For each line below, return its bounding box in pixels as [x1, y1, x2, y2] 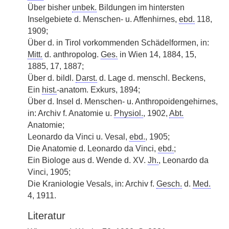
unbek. [72, 3, 97, 12]
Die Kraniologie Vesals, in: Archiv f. [28, 179, 156, 188]
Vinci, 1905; [28, 168, 71, 176]
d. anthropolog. [42, 50, 101, 59]
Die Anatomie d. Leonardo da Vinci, [28, 144, 158, 153]
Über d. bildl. [28, 74, 76, 82]
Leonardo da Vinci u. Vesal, [28, 132, 129, 141]
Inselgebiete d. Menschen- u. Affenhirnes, [28, 15, 179, 24]
